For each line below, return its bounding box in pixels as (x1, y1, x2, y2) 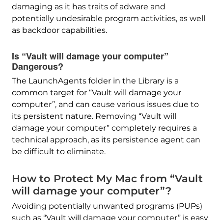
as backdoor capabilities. (11, 26, 107, 35)
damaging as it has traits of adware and (11, 2, 165, 12)
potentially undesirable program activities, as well (11, 14, 205, 24)
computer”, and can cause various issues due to (11, 100, 199, 110)
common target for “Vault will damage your (11, 88, 181, 98)
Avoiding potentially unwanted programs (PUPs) (11, 201, 202, 211)
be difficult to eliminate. (11, 147, 106, 157)
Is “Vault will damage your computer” (11, 50, 168, 63)
